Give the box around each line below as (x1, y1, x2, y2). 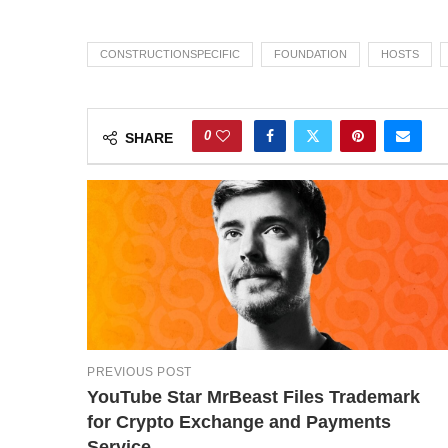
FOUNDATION (274, 48, 347, 60)
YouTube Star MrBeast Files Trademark (87, 387, 420, 407)
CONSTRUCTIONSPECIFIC (100, 48, 240, 60)
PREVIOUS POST (87, 365, 192, 379)
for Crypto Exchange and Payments (87, 412, 391, 432)
